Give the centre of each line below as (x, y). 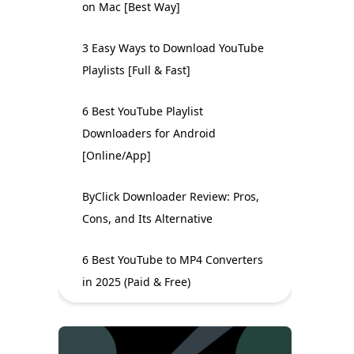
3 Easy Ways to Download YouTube (173, 48)
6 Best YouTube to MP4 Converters (173, 260)
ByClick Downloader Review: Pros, (171, 196)
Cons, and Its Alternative (147, 218)
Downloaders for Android (149, 133)
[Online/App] (117, 155)
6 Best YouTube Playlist (143, 111)
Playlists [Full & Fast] (136, 70)
